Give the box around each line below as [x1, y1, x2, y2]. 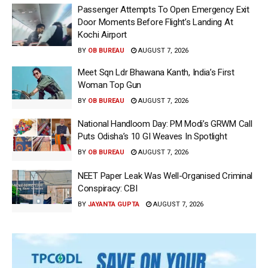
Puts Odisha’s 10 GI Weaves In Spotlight [78, 131, 227, 142]
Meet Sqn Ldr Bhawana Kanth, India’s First [78, 66, 234, 78]
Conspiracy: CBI [78, 182, 138, 194]
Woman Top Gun [78, 79, 142, 90]
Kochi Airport [78, 29, 127, 40]
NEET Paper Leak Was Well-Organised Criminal [78, 170, 253, 181]
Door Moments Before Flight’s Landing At [78, 16, 233, 28]
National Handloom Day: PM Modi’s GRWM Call [78, 118, 252, 130]
